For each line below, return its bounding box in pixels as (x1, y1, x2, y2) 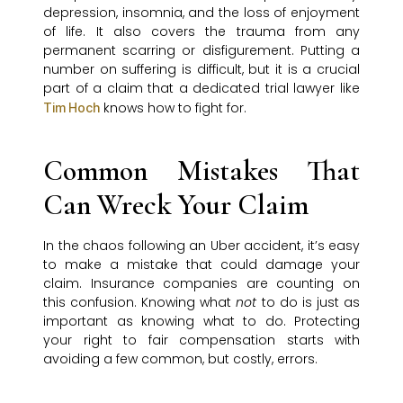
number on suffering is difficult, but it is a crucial (43, 60, 360, 79)
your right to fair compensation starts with (43, 331, 360, 350)
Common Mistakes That (43, 153, 360, 189)
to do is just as (256, 293, 361, 312)
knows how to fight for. (100, 99, 246, 118)
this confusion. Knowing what (43, 293, 237, 312)
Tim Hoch (43, 100, 100, 116)
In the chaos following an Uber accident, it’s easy (43, 237, 360, 255)
